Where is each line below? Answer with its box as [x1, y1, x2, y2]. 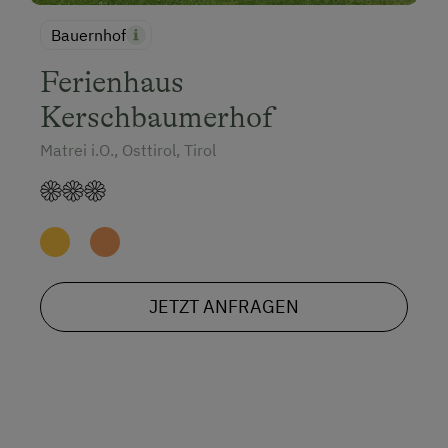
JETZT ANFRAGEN [149, 294, 299, 318]
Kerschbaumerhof [40, 99, 274, 134]
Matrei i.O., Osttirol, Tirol [40, 139, 216, 160]
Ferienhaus [40, 64, 184, 99]
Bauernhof [51, 24, 126, 45]
